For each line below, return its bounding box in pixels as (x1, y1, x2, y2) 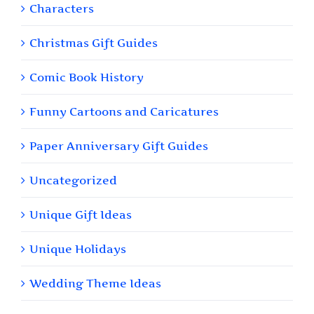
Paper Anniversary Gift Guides (29, 139, 208, 153)
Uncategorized (29, 173, 117, 188)
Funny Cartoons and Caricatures (29, 104, 219, 119)
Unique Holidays (29, 242, 126, 257)
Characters (29, 1, 94, 16)
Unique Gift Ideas (29, 207, 132, 222)
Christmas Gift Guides (29, 36, 158, 50)
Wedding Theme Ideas (29, 276, 161, 291)
